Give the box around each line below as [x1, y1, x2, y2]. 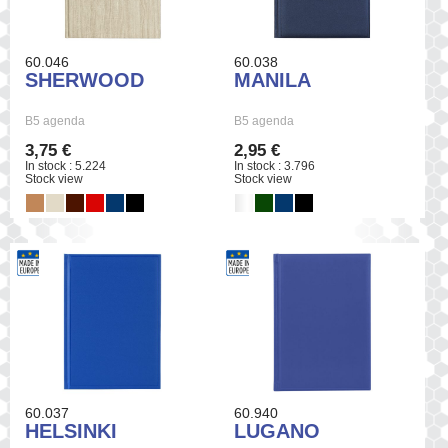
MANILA [234, 69, 312, 92]
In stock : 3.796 [234, 159, 316, 174]
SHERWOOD [25, 69, 144, 92]
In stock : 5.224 [25, 159, 106, 174]
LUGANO [234, 419, 321, 442]
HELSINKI [25, 419, 117, 442]
